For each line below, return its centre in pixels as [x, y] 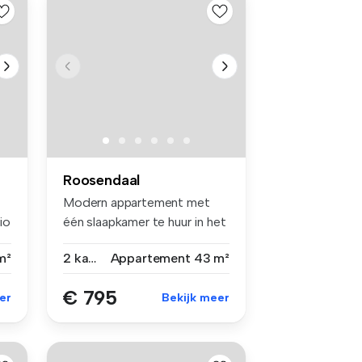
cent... [80, 241]
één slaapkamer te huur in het [145, 221]
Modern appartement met [137, 202]
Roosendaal [102, 180]
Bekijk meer [196, 297]
